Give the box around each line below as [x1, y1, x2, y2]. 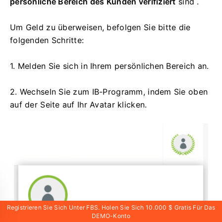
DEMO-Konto [92, 212, 130, 220]
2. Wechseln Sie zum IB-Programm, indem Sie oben [10, 87, 208, 97]
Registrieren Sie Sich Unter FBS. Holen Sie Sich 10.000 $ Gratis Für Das [6, 204, 216, 211]
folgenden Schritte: [10, 35, 84, 46]
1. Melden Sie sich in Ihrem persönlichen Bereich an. [10, 61, 209, 71]
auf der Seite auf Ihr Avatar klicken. [10, 100, 147, 110]
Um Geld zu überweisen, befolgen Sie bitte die [10, 22, 191, 33]
